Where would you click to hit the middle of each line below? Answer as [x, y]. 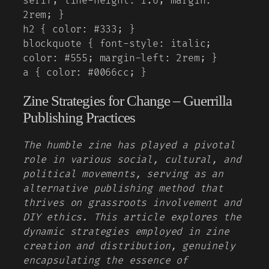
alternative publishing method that [123, 189]
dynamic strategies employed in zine [126, 232]
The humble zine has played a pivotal [129, 146]
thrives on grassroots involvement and [132, 203]
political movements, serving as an [123, 174]
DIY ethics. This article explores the [132, 218]
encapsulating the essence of [105, 261]
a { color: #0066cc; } [85, 72]
